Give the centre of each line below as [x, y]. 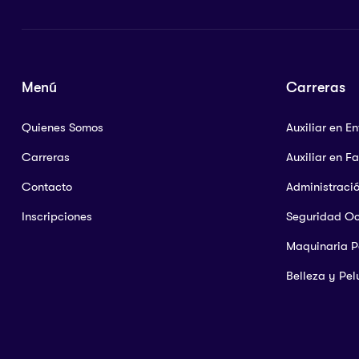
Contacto [47, 187]
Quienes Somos [63, 128]
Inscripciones [57, 217]
